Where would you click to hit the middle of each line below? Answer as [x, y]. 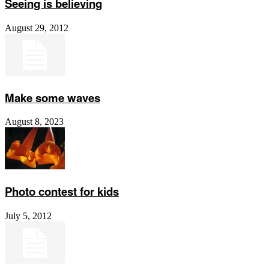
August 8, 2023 [34, 122]
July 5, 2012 [28, 216]
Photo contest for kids [62, 192]
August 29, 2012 [37, 28]
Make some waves [53, 97]
